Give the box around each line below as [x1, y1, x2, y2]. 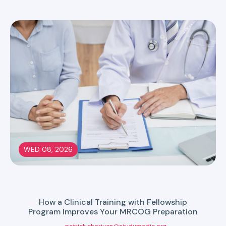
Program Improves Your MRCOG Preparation [28, 206, 198, 217]
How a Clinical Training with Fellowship [39, 197, 187, 207]
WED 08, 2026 [24, 145, 73, 154]
